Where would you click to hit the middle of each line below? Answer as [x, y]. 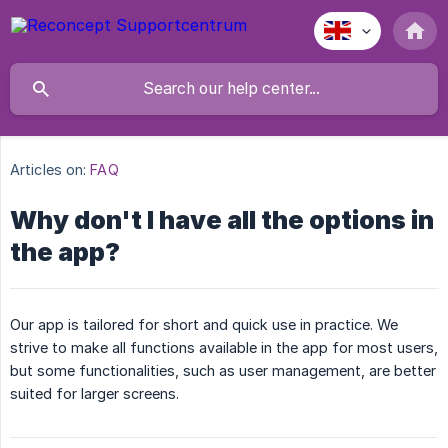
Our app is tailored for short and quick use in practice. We [204, 325]
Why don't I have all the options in [222, 220]
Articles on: [48, 170]
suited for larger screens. [94, 394]
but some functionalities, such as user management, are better [223, 371]
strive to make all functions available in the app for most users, [224, 348]
